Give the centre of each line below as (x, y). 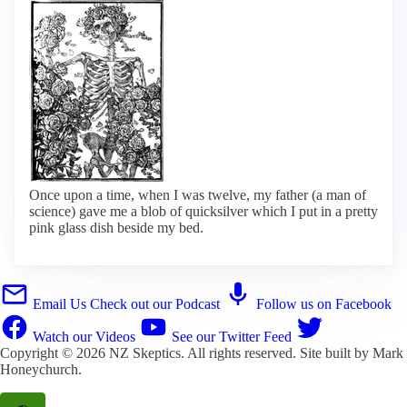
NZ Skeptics (145, 352)
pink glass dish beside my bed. (116, 227)
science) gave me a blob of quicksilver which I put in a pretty (203, 211)
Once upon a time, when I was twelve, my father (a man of (198, 194)
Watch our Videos (84, 336)
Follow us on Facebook (324, 303)
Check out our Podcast (155, 303)
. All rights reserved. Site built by (277, 352)
